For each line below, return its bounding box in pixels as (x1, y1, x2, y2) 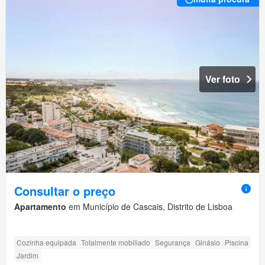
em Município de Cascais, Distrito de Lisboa (66, 201, 232, 213)
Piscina (225, 237, 248, 248)
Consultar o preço (14, 182, 115, 200)
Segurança (155, 237, 190, 248)
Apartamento (14, 201, 66, 213)
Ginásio (195, 237, 220, 248)
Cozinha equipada (17, 237, 76, 248)
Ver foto (205, 72, 240, 86)
